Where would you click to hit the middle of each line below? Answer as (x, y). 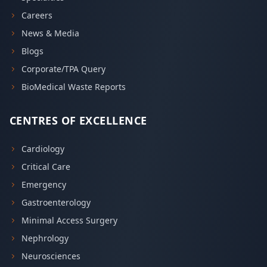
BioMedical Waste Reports (74, 87)
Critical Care (46, 167)
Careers (37, 15)
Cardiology (43, 149)
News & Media (50, 33)
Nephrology (45, 238)
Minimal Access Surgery (69, 220)
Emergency (44, 184)
